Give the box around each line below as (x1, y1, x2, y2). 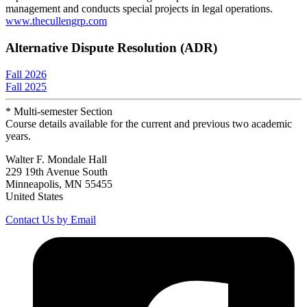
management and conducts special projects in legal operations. (5, 3, 273, 15)
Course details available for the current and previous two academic (5, 117, 292, 130)
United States (5, 190, 63, 202)
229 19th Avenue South (5, 165, 108, 177)
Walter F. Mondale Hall (5, 153, 107, 165)
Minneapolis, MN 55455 (5, 177, 112, 190)
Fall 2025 (5, 80, 47, 93)
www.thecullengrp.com (5, 15, 107, 27)
